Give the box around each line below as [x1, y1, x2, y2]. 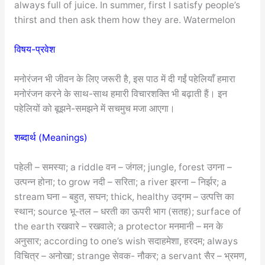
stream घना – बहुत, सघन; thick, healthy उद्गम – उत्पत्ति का [14, 191, 234, 203]
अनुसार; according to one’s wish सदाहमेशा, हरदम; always [14, 235, 238, 247]
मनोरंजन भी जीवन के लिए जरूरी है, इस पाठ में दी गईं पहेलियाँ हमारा [14, 73, 235, 85]
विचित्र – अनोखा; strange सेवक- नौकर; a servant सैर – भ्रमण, [14, 250, 247, 262]
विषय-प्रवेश [14, 43, 55, 55]
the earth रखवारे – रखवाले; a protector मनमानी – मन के [14, 221, 223, 232]
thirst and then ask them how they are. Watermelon [14, 14, 235, 25]
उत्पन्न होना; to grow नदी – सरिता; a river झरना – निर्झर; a [14, 176, 227, 188]
